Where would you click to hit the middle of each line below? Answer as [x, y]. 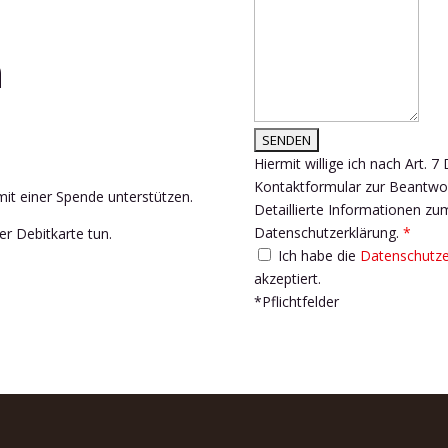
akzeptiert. [287, 279]
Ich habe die [316, 256]
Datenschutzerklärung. [328, 233]
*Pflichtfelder [296, 302]
